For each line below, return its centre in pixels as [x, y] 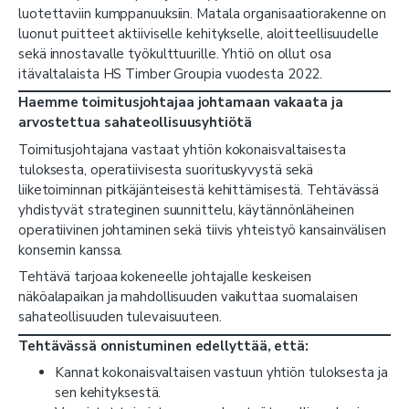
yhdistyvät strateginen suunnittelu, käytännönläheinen [186, 210]
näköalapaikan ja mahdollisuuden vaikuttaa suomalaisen [188, 297]
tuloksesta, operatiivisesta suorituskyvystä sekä [166, 169]
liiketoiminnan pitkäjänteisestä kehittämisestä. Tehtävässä [199, 189]
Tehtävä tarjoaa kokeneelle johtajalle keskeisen [165, 277]
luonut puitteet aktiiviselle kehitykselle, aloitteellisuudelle [199, 33]
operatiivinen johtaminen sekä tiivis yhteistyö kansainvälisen [202, 230]
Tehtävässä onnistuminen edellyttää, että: [163, 346]
